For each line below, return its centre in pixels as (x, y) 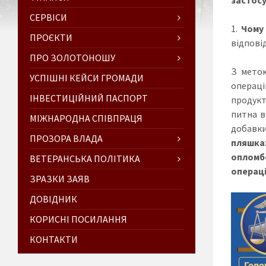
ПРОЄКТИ (51, 37)
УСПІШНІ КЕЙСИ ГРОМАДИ (87, 77)
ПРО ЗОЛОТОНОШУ (72, 57)
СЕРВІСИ (48, 17)
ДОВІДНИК (53, 199)
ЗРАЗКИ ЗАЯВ (60, 178)
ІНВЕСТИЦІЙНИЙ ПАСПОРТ (89, 98)
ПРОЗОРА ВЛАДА (66, 138)
